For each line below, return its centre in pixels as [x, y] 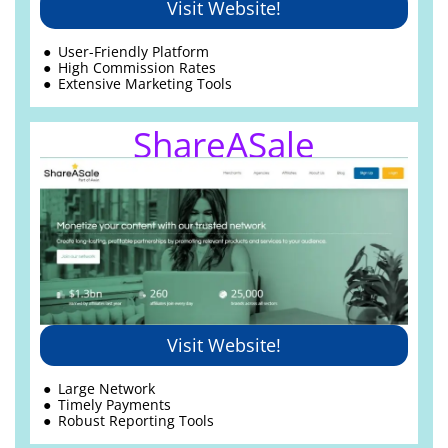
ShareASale [224, 145]
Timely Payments [115, 404]
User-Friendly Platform [134, 51]
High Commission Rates [137, 67]
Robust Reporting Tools [136, 420]
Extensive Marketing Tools [145, 83]
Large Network [107, 388]
